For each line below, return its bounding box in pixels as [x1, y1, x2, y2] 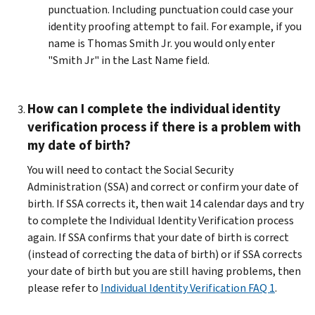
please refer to [27, 280, 101, 295]
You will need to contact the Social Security [27, 162, 233, 177]
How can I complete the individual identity [27, 99, 281, 117]
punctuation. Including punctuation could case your [48, 1, 293, 17]
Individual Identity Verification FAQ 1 [101, 280, 275, 295]
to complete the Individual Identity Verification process [27, 212, 294, 228]
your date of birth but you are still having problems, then [27, 263, 301, 278]
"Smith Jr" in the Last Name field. [48, 52, 210, 67]
